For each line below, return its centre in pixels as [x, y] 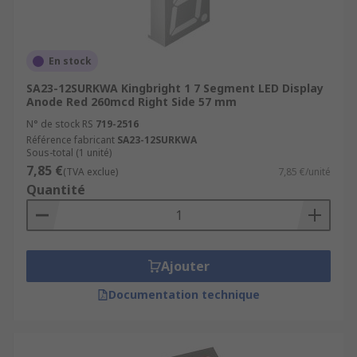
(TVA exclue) [90, 172]
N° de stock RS [60, 124]
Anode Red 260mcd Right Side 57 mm [131, 102]
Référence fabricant [71, 140]
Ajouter [185, 266]
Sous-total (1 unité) [69, 153]
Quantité [56, 190]
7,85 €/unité [304, 172]
